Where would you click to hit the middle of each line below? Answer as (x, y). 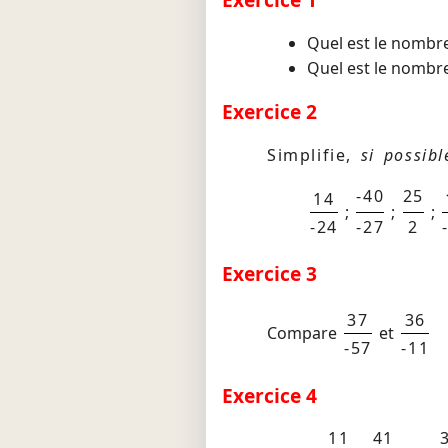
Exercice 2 (269, 112)
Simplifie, (314, 155)
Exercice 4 (269, 395)
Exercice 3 (269, 274)
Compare (304, 333)
